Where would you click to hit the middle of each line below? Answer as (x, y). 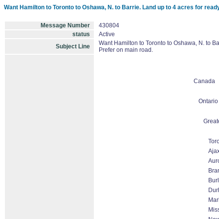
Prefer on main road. (126, 50)
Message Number (65, 25)
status (81, 34)
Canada (204, 81)
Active (107, 34)
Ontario (208, 101)
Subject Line (73, 46)
